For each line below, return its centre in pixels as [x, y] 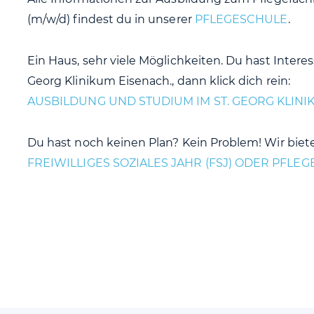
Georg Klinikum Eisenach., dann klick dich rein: [159, 81]
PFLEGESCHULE [241, 19]
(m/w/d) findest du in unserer [111, 19]
